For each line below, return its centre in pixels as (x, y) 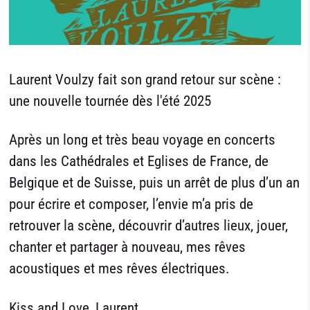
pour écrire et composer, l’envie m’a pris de (131, 204)
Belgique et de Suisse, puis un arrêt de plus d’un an (155, 183)
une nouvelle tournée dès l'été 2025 (110, 101)
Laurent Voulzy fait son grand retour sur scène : (145, 80)
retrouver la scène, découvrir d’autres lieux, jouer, (149, 226)
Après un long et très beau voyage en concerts (143, 140)
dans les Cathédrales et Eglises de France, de (139, 162)
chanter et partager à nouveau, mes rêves (128, 247)
